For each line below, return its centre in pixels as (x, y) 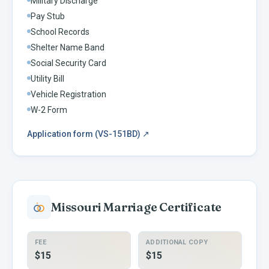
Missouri (76, 207)
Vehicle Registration (68, 94)
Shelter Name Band (68, 47)
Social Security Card (68, 63)
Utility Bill (47, 78)
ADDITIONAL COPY (177, 242)
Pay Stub (48, 16)
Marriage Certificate (163, 207)
